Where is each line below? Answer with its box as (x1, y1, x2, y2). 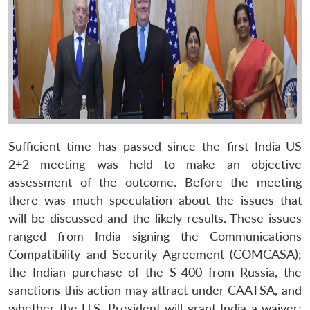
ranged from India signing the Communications (8, 228, 302, 244)
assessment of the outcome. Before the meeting (8, 174, 302, 190)
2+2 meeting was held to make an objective (8, 156, 302, 172)
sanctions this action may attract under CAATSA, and (8, 282, 302, 298)
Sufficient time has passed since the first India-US (8, 138, 302, 154)
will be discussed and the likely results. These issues (8, 210, 302, 226)
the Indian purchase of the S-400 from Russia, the (8, 264, 302, 280)
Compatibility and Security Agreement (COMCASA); (8, 246, 302, 262)
